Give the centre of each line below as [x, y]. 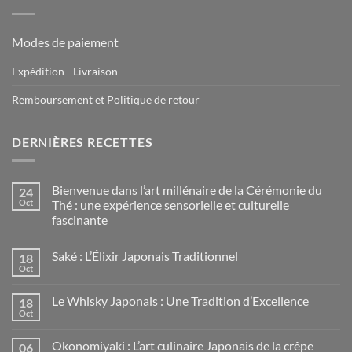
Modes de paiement [65, 42]
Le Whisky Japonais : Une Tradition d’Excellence [180, 301]
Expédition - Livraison [65, 71]
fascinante [80, 220]
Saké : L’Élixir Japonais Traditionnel [145, 256]
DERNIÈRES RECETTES [82, 141]
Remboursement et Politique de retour [106, 99]
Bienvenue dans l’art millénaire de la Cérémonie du [187, 190]
